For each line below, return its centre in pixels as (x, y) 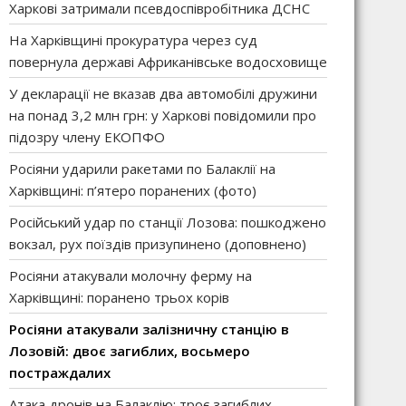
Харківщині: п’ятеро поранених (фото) (133, 190)
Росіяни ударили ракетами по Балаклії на (142, 169)
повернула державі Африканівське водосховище (168, 62)
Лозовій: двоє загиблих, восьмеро (130, 351)
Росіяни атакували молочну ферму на (130, 275)
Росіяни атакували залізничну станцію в (149, 329)
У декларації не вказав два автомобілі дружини (163, 93)
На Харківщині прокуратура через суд (133, 40)
